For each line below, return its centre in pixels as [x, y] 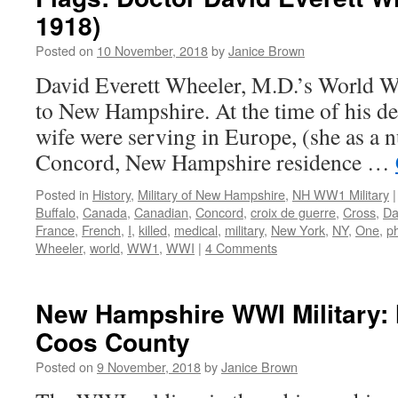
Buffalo [56, 212]
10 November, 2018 [152, 50]
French [101, 230]
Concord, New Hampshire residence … [215, 162]
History [111, 194]
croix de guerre [293, 212]
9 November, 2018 [149, 366]
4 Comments [241, 247]
